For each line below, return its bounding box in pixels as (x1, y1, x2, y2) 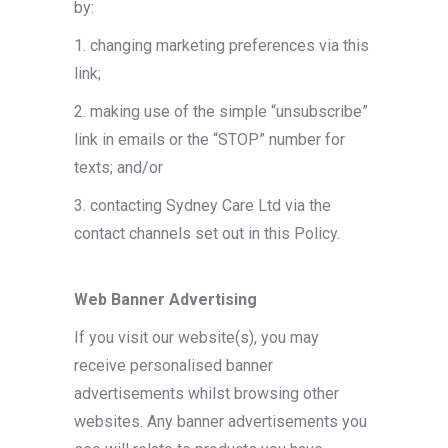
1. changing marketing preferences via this (74, 36, 369, 55)
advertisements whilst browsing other (74, 384, 339, 403)
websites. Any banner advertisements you (74, 412, 367, 431)
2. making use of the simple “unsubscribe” (74, 102, 368, 121)
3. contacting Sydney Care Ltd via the (74, 196, 331, 215)
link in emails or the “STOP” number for (74, 130, 345, 149)
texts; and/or (74, 158, 163, 177)
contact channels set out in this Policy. (74, 224, 340, 243)
